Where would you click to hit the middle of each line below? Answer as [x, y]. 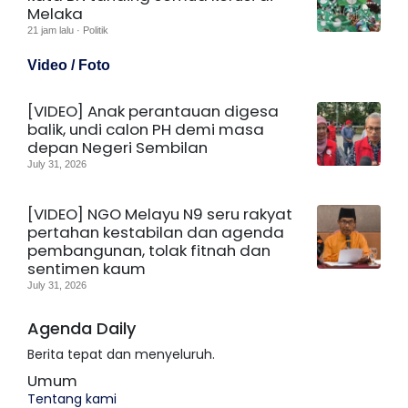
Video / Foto [69, 65]
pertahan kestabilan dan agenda [156, 232]
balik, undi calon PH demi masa [146, 129]
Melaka [55, 13]
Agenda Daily [82, 328]
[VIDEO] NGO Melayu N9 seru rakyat [160, 214]
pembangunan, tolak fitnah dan [149, 250]
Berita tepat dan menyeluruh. [121, 354]
